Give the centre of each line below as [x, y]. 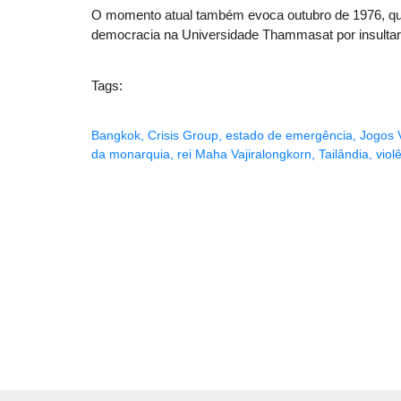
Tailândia [344, 154]
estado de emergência [289, 136]
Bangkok [116, 136]
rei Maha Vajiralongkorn [244, 154]
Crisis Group [183, 136]
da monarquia [131, 154]
